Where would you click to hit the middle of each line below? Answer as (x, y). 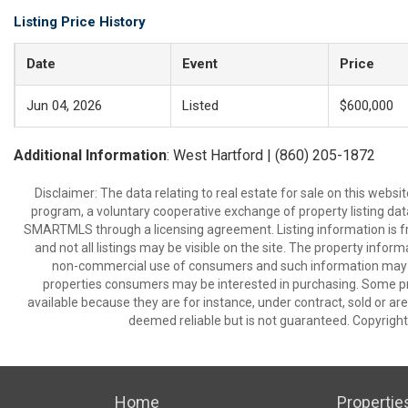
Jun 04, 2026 (64, 106)
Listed (200, 106)
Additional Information (90, 155)
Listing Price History (80, 22)
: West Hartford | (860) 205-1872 (271, 155)
